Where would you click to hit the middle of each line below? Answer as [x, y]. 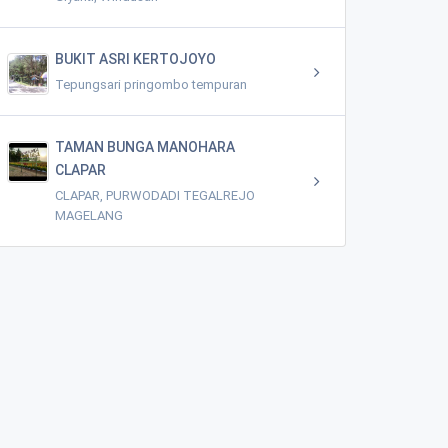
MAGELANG [89, 215]
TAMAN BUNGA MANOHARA [145, 147]
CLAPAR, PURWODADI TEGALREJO [155, 195]
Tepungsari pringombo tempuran [151, 84]
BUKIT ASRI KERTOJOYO [135, 59]
